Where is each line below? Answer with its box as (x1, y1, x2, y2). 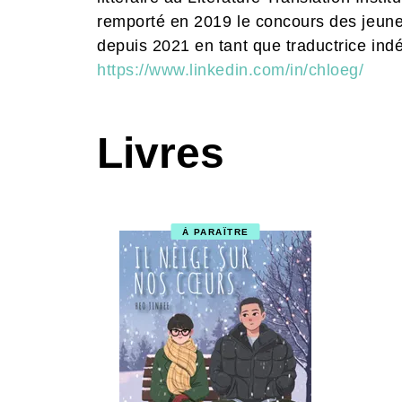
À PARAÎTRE (181, 226, 249, 237)
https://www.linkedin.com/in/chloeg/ (97, 61, 364, 79)
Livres (97, 129, 224, 177)
